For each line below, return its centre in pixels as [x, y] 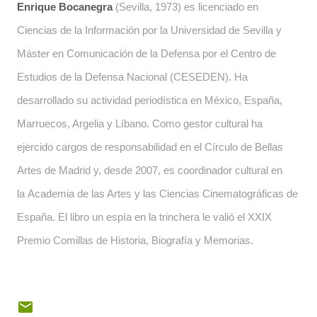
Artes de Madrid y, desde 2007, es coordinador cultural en [150, 170]
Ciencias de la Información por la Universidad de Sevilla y [149, 30]
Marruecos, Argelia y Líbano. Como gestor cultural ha [140, 123]
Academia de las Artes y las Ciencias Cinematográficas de [163, 194]
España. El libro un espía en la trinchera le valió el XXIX [144, 217]
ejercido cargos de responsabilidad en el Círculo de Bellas [150, 147]
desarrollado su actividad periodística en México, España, [150, 100]
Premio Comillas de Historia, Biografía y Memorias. [135, 240]
